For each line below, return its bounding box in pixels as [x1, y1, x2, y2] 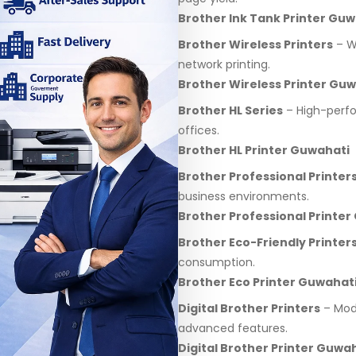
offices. [178, 122, 219, 138]
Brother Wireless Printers [178, 37, 333, 52]
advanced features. [178, 320, 288, 336]
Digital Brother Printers [178, 300, 320, 316]
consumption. [178, 254, 255, 270]
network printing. [178, 56, 270, 72]
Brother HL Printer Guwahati [178, 142, 350, 158]
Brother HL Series [178, 103, 283, 118]
